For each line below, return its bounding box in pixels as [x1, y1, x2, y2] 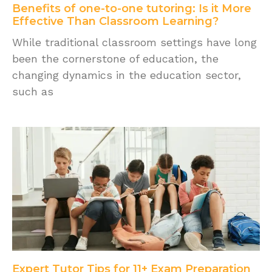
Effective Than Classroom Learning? [12, 15, 219, 29]
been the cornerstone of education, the [12, 52, 219, 66]
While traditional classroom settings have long [12, 36, 257, 49]
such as [12, 85, 53, 98]
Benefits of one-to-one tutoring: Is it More [12, 2, 251, 16]
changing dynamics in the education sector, [12, 69, 241, 82]
